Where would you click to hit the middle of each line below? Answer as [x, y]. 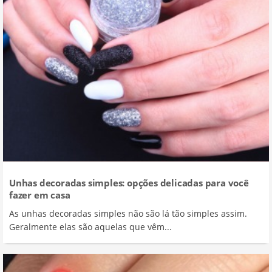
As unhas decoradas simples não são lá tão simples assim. [128, 213]
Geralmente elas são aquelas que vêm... [90, 226]
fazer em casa [40, 195]
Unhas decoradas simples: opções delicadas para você [129, 182]
